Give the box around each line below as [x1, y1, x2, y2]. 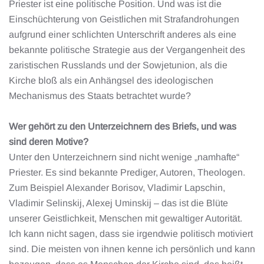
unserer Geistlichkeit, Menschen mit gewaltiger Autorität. [9, 213, 242, 223]
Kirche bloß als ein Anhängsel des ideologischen [9, 75, 213, 85]
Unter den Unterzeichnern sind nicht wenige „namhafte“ [9, 152, 239, 162]
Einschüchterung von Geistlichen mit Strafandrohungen [9, 14, 239, 24]
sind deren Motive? [9, 137, 88, 147]
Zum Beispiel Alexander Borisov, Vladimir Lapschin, [9, 183, 225, 193]
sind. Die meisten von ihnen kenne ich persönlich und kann [9, 244, 255, 254]
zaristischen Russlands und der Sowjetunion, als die [9, 60, 227, 70]
